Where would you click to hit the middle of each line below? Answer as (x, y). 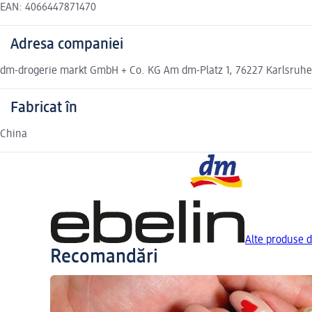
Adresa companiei (67, 45)
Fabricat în (44, 108)
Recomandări (104, 257)
